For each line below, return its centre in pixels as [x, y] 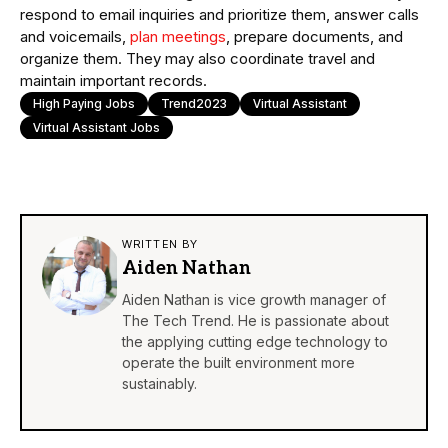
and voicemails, [75, 37]
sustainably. [159, 384]
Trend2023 [194, 104]
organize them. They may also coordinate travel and [197, 59]
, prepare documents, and [314, 37]
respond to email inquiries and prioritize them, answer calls [219, 15]
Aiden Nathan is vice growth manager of [254, 300]
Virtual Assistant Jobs [96, 128]
